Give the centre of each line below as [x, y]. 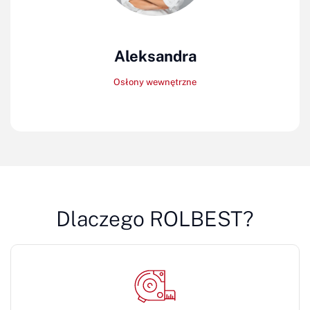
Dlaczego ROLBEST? [155, 218]
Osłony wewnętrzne [155, 82]
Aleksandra [155, 56]
